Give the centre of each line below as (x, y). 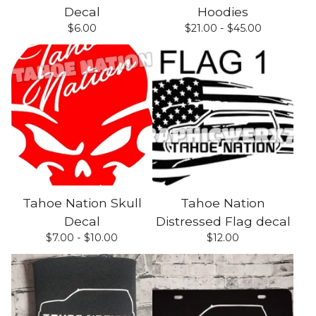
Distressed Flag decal (223, 221)
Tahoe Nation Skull (82, 203)
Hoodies (223, 12)
